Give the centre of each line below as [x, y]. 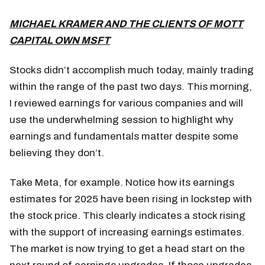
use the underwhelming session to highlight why [122, 119]
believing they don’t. [57, 153]
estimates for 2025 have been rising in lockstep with [131, 199]
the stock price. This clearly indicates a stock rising [127, 215]
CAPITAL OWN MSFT [60, 40]
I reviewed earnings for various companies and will [126, 103]
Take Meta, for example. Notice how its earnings [122, 182]
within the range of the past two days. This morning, [131, 86]
